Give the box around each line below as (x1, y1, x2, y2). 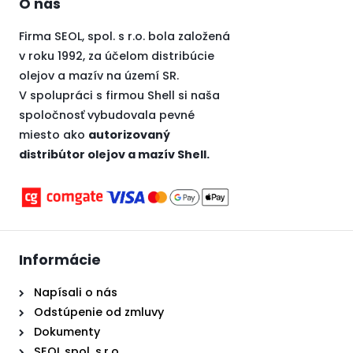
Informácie (19, 250, 101, 269)
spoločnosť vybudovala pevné (19, 107, 195, 124)
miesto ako (19, 127, 88, 143)
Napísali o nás (34, 284, 117, 300)
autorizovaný (88, 127, 170, 143)
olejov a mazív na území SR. (19, 68, 179, 84)
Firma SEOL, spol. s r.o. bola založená (19, 28, 230, 45)
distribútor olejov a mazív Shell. (19, 147, 210, 163)
